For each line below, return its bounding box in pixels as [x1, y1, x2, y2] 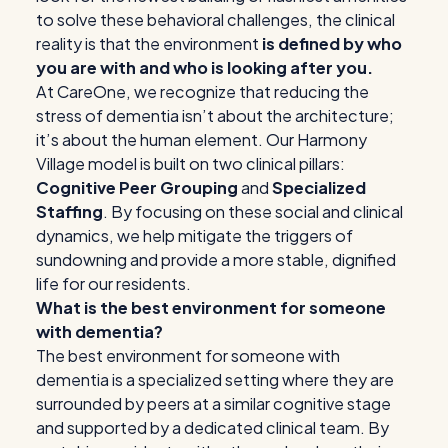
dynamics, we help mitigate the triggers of [36, 225, 353, 247]
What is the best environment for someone [36, 297, 386, 319]
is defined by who [259, 33, 402, 55]
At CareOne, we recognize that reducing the [36, 81, 369, 103]
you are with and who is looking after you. [36, 57, 373, 79]
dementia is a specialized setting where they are [36, 369, 394, 391]
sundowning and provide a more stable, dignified [36, 249, 396, 271]
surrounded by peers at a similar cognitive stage [36, 393, 391, 415]
